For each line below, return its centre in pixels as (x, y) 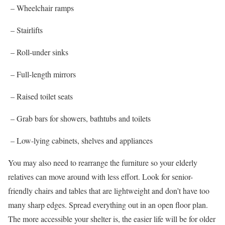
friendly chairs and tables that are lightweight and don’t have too (109, 191)
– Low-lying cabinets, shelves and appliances (80, 141)
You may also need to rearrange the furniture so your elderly (103, 163)
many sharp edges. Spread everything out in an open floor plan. (108, 205)
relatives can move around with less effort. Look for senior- (100, 177)
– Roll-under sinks (38, 52)
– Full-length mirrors (42, 74)
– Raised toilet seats (40, 96)
